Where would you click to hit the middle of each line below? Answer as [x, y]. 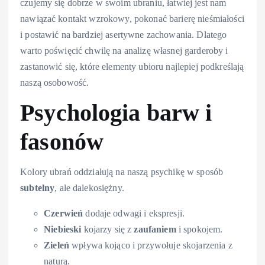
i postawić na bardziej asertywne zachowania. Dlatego [124, 34]
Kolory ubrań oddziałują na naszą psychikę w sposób [122, 172]
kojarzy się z [108, 230]
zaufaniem [155, 230]
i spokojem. [199, 230]
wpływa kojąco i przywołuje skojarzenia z [151, 245]
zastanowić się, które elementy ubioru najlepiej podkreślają [132, 66]
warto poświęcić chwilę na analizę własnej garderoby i [124, 50]
